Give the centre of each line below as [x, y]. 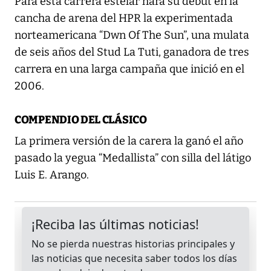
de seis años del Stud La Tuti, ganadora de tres [132, 52]
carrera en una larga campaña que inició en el [129, 69]
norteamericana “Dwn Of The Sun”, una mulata [132, 35]
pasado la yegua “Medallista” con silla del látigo [133, 158]
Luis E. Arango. [52, 175]
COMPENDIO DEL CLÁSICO [81, 120]
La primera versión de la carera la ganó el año [129, 141]
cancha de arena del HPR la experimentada [124, 18]
